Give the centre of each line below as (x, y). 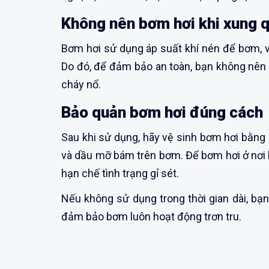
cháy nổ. (81, 85)
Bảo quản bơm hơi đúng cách (162, 113)
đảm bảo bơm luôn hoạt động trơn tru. (151, 217)
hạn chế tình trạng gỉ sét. (120, 174)
